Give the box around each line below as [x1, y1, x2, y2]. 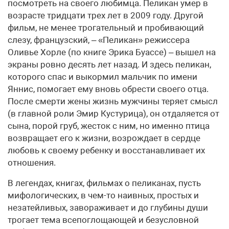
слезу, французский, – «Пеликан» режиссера [8, 34, 190, 45]
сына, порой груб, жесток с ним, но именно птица [8, 120, 210, 131]
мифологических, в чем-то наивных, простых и [8, 190, 199, 200]
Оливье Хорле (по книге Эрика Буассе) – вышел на [8, 47, 216, 57]
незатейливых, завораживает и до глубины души [8, 202, 208, 213]
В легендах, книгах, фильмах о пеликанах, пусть [8, 177, 201, 188]
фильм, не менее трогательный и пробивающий [8, 22, 204, 33]
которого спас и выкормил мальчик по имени [8, 71, 197, 82]
